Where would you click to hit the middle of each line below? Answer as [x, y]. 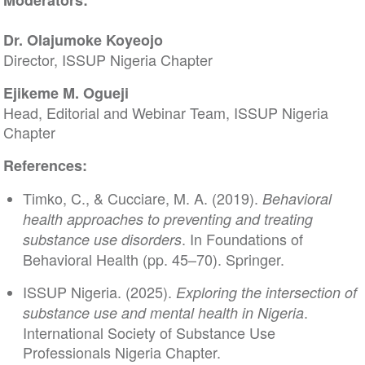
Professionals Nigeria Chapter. [121, 352]
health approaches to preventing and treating [167, 219]
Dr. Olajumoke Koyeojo [83, 40]
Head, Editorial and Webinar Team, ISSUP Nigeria [165, 113]
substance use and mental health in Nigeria [163, 313]
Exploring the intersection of [266, 292]
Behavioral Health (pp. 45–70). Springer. [153, 259]
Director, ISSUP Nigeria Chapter [110, 60]
